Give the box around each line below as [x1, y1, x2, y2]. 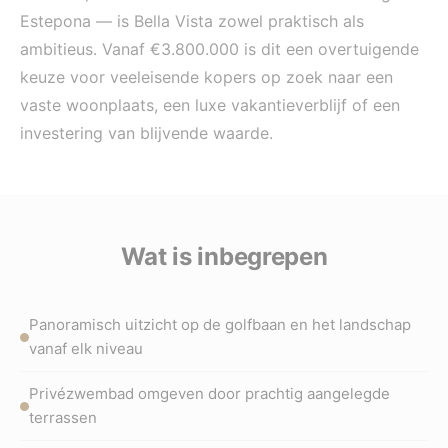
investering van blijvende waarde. [20, 123, 273, 143]
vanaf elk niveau [29, 339, 143, 358]
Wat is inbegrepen [120, 242, 328, 271]
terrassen [29, 408, 97, 427]
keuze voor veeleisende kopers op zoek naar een [20, 67, 393, 87]
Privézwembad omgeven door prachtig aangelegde [29, 384, 390, 403]
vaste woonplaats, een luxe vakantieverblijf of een [20, 95, 400, 115]
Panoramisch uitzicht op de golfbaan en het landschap [29, 315, 411, 334]
